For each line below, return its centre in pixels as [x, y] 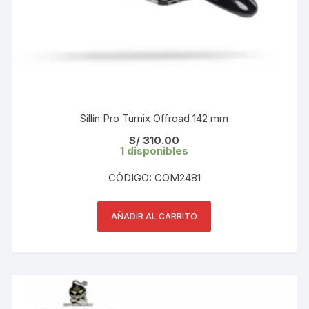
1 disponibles [154, 150]
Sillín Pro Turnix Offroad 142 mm [154, 118]
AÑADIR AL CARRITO [154, 216]
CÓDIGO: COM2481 [154, 177]
